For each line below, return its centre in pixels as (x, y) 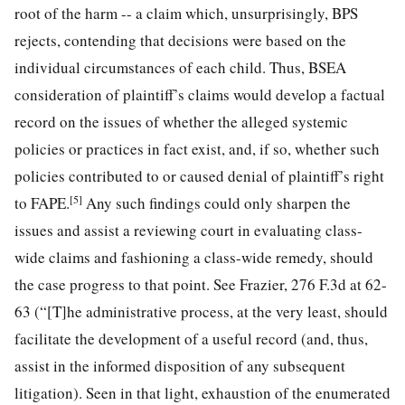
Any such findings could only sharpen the (217, 202)
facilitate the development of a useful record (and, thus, (191, 338)
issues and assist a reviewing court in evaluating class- (188, 230)
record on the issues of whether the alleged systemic (181, 121)
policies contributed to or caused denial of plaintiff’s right (199, 175)
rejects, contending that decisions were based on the (180, 40)
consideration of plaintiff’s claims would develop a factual (200, 94)
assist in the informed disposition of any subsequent (180, 365)
